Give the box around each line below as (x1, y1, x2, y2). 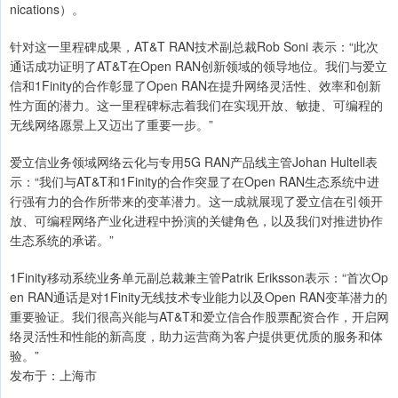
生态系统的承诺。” (10, 231, 114, 250)
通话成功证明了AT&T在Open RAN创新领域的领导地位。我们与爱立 (10, 57, 387, 76)
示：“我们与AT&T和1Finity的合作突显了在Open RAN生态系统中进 (10, 172, 379, 191)
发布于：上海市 (10, 366, 97, 385)
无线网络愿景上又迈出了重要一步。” (10, 115, 213, 134)
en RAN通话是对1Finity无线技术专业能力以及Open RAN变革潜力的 (10, 288, 387, 306)
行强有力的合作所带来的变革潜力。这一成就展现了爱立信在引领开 (10, 192, 383, 211)
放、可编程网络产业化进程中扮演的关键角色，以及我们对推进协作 (10, 211, 383, 230)
